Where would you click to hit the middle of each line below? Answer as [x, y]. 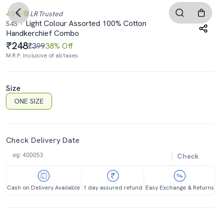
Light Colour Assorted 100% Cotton [85, 23]
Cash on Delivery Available [43, 188]
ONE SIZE [29, 101]
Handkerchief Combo [42, 33]
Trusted [50, 14]
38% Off [59, 46]
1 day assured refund [113, 188]
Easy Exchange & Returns [180, 188]
